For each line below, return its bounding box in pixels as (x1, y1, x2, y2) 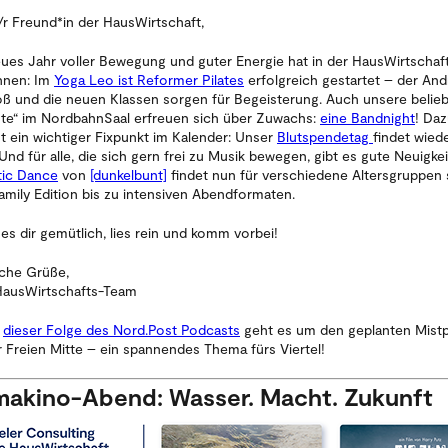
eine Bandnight (320, 108, 415, 126)
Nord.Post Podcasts (113, 320, 240, 338)
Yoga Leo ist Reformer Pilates (54, 70, 244, 88)
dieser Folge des (3, 320, 109, 338)
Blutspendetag (277, 127, 373, 145)
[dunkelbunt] (90, 165, 167, 183)
